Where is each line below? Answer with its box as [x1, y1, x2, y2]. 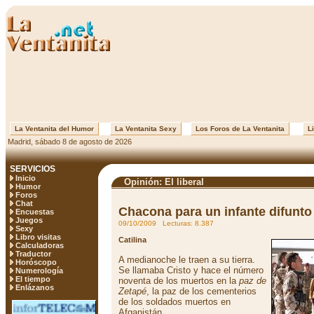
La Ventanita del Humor [11, 125, 98, 132]
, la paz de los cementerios [146, 286, 257, 296]
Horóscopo [15, 258, 57, 266]
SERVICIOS [10, 164, 55, 174]
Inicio [15, 174, 36, 182]
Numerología [15, 266, 63, 275]
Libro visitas [15, 233, 61, 241]
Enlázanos [15, 283, 54, 292]
